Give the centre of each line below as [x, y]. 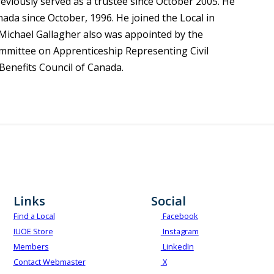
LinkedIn [177, 247]
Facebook [179, 216]
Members [31, 247]
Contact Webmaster [49, 262]
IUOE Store [33, 231]
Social [168, 201]
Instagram [180, 231]
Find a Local [34, 216]
